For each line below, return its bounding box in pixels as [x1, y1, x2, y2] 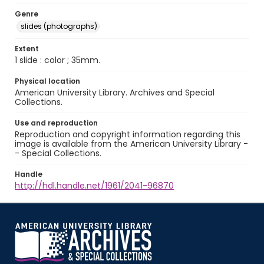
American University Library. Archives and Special [15, 87, 214, 98]
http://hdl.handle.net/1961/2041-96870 [15, 180, 174, 192]
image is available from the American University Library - [15, 138, 248, 150]
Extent [15, 44, 39, 54]
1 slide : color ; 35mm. [15, 54, 100, 66]
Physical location [15, 76, 80, 86]
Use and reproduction [15, 118, 98, 128]
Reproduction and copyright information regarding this [15, 128, 240, 140]
